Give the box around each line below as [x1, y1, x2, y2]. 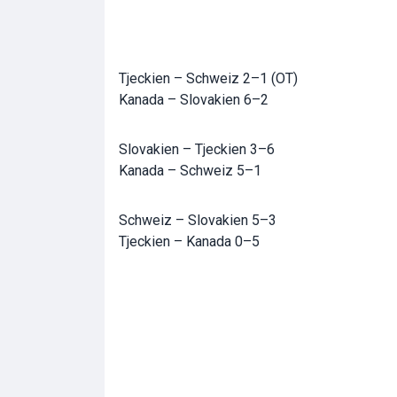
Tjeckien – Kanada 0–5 [119, 233, 260, 251]
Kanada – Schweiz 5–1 [119, 162, 261, 180]
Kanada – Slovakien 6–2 [119, 91, 269, 109]
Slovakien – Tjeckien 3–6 [119, 141, 275, 159]
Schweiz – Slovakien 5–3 [119, 212, 276, 230]
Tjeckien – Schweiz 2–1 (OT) [119, 70, 298, 88]
